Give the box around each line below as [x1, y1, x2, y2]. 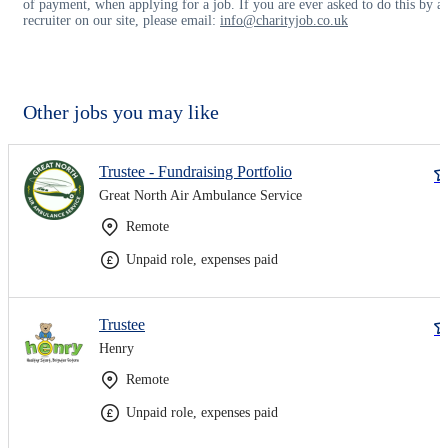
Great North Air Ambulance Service [99, 187, 302, 203]
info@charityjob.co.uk [220, 12, 348, 28]
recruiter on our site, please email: [23, 12, 220, 28]
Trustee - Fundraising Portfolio [99, 162, 292, 180]
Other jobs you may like [23, 100, 219, 123]
